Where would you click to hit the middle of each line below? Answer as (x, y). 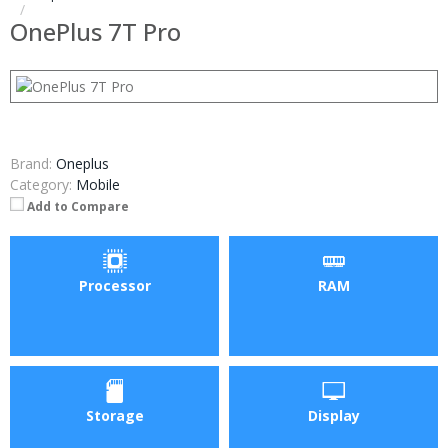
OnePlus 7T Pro (95, 31)
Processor (114, 285)
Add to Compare (78, 206)
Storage (114, 415)
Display (333, 415)
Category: (41, 184)
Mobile (98, 184)
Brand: (31, 163)
